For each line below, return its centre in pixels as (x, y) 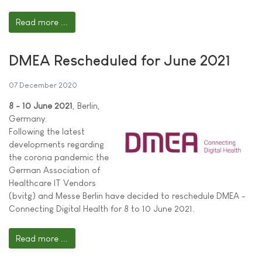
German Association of (54, 170)
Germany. (28, 118)
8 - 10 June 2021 (41, 105)
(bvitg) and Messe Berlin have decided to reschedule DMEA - (127, 195)
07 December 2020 (43, 85)
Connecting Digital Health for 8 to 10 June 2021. (102, 208)
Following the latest (47, 131)
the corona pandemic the (59, 157)
